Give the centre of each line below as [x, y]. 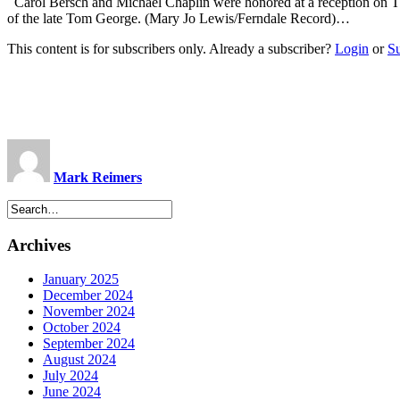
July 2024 [71, 376]
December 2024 [88, 296]
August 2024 [79, 360]
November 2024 [89, 312]
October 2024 [82, 328]
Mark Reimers [98, 177]
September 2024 [89, 344]
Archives [39, 245]
